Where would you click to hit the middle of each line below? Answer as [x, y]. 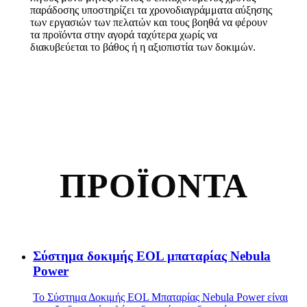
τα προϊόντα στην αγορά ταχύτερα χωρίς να [124, 34]
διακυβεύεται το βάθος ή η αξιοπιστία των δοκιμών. [143, 47]
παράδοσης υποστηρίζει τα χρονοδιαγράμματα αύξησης [151, 10]
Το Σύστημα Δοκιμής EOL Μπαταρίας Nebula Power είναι [160, 297]
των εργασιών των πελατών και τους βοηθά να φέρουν [149, 22]
